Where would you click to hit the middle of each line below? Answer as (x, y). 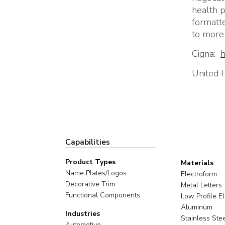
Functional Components (102, 195)
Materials (197, 163)
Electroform (199, 174)
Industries (82, 214)
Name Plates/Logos (96, 173)
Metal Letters (201, 185)
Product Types (90, 162)
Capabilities (87, 142)
